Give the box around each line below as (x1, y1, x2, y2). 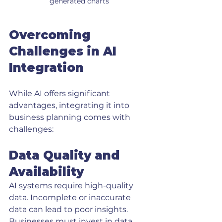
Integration (9, 60, 84, 75)
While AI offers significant (9, 89, 112, 98)
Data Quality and (9, 148, 123, 163)
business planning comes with (9, 112, 132, 122)
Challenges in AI (9, 44, 120, 58)
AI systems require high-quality (9, 181, 135, 190)
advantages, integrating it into (9, 101, 131, 110)
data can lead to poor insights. (9, 205, 130, 214)
